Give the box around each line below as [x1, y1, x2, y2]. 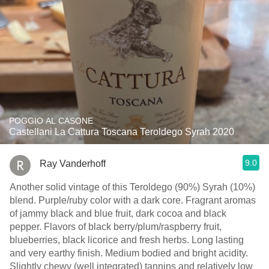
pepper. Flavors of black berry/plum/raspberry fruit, [10, 222, 44, 232]
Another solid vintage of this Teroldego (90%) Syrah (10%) [10, 182, 255, 192]
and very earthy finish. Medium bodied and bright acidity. [10, 248, 105, 258]
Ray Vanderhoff [40, 158, 106, 169]
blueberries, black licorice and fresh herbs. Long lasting [10, 235, 244, 245]
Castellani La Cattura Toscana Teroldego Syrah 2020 [9, 127, 234, 137]
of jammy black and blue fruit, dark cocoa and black [10, 208, 226, 219]
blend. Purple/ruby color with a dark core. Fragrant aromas [10, 195, 38, 205]
